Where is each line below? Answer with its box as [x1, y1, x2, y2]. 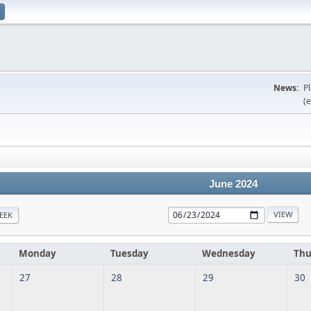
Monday [19, 247, 56, 260]
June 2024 [209, 178, 258, 190]
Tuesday [110, 247, 149, 260]
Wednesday [202, 247, 255, 260]
